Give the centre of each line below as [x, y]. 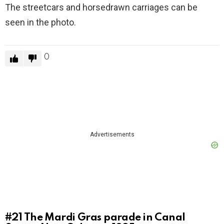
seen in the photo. [40, 22]
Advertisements [112, 134]
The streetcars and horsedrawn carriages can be [101, 7]
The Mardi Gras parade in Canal [104, 217]
